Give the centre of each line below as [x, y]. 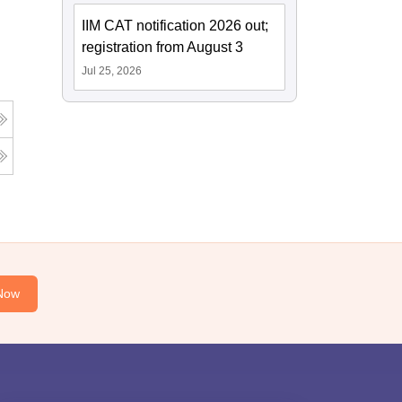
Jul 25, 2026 [112, 71]
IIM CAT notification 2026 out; [175, 26]
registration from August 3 [163, 48]
